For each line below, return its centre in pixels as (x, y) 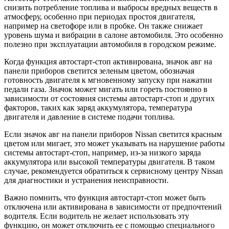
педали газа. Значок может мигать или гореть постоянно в (106, 89)
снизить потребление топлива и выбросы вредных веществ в (111, 8)
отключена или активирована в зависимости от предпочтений (113, 207)
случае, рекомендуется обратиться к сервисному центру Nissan (113, 171)
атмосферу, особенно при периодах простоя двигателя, (100, 17)
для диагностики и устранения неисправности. (86, 180)
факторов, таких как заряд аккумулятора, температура (98, 108)
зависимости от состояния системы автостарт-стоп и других (109, 99)
